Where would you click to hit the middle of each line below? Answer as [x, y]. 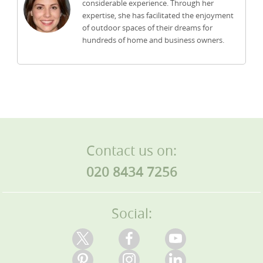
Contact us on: [131, 151]
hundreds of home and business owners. [153, 40]
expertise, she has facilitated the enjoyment [158, 16]
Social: [131, 214]
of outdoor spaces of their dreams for [147, 28]
